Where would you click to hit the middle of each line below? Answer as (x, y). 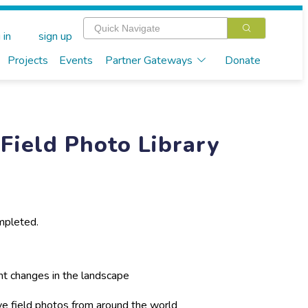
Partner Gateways (148, 60)
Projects (27, 60)
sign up (55, 37)
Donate (242, 60)
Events (76, 60)
